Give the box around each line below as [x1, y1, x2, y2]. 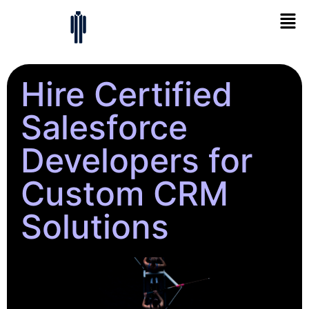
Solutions [21, 206, 169, 248]
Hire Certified [21, 74, 232, 115]
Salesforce [21, 107, 188, 148]
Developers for [21, 140, 252, 181]
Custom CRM [21, 173, 228, 215]
